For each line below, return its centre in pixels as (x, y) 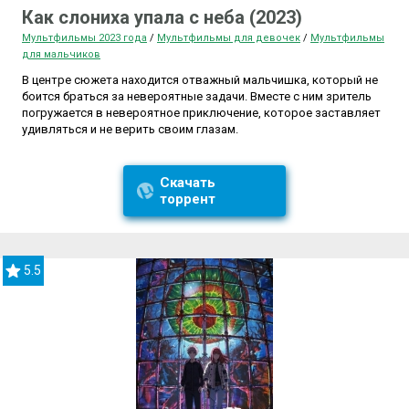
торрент (187, 199)
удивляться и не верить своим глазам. (130, 130)
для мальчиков (61, 55)
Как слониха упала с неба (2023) (162, 18)
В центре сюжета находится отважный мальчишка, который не (200, 80)
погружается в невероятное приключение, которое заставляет (201, 113)
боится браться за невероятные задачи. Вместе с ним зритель (197, 97)
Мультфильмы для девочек (229, 38)
